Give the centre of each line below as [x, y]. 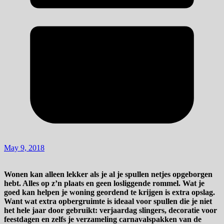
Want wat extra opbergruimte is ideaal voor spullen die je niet [108, 201]
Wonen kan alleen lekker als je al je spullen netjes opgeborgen [108, 174]
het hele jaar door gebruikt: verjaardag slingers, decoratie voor [110, 210]
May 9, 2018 [24, 147]
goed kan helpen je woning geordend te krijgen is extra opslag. [109, 192]
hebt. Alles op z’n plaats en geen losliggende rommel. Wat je [104, 183]
